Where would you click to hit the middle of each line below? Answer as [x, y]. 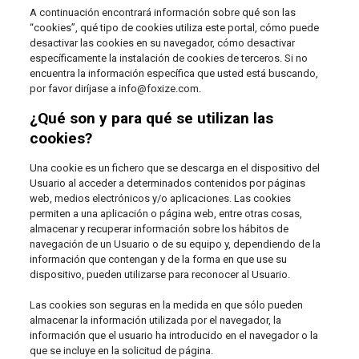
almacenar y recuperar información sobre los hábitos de [159, 229]
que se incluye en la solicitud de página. [121, 351]
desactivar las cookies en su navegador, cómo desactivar [162, 43]
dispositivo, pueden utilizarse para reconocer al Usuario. [159, 274]
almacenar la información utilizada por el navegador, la [155, 320]
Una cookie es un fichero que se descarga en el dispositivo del [174, 168]
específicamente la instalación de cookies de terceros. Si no [168, 58]
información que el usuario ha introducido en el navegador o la [173, 335]
